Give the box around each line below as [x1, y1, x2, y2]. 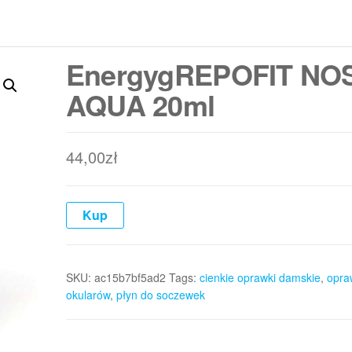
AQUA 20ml [65, 84, 215, 125]
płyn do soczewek [115, 287, 205, 302]
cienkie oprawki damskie [199, 269, 321, 285]
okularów [65, 287, 110, 302]
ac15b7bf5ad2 [93, 269, 166, 285]
